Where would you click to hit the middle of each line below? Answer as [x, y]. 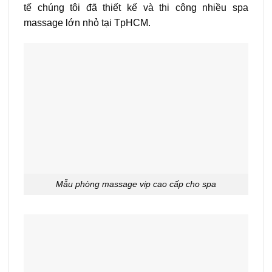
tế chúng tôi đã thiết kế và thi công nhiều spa [136, 7]
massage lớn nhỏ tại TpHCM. [87, 22]
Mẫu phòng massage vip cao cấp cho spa [136, 184]
